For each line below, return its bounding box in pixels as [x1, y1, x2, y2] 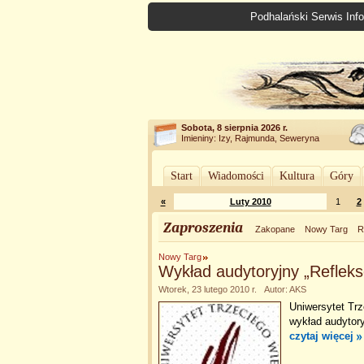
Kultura [279, 170, 314, 182]
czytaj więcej [289, 330, 353, 342]
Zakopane [255, 224, 295, 234]
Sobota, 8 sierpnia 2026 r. [181, 123, 288, 132]
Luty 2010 [229, 197, 271, 206]
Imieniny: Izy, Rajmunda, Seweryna [181, 133, 319, 143]
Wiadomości [208, 170, 264, 182]
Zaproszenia [163, 219, 243, 236]
